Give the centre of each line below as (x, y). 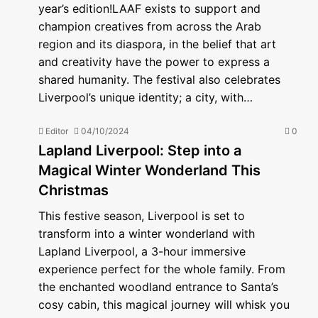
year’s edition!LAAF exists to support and (149, 9)
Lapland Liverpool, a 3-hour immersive (142, 251)
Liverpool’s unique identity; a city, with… (146, 97)
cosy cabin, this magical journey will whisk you (164, 305)
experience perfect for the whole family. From (162, 269)
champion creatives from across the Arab (150, 26)
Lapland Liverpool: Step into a (140, 150)
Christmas (73, 190)
